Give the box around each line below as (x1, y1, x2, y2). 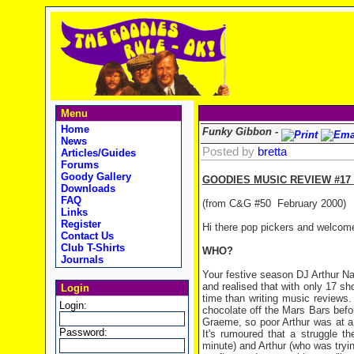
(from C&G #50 (201, 198, 271, 209)
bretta (257, 145, 287, 158)
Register (57, 218, 101, 230)
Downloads (57, 183, 115, 194)
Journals (57, 254, 104, 265)
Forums (57, 159, 99, 171)
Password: (58, 326, 107, 338)
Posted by (201, 145, 258, 158)
